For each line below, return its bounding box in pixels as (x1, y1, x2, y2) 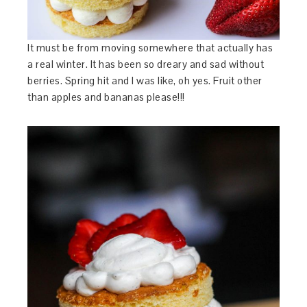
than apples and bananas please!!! (27, 90, 185, 104)
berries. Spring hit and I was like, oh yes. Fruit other (27, 74, 262, 88)
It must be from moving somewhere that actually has (27, 41, 273, 55)
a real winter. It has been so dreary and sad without (27, 58, 265, 71)
